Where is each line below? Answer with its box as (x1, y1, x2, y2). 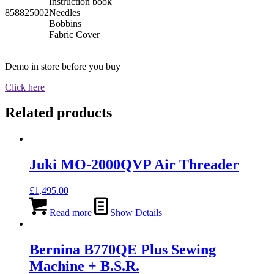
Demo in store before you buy (5, 61, 120, 72)
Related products (5, 105, 112, 121)
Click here (5, 81, 45, 92)
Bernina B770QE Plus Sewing (29, 242, 216, 258)
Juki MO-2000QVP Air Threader (29, 157, 239, 173)
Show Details (108, 207, 162, 218)
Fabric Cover (49, 29, 100, 40)
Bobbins (49, 18, 81, 29)
